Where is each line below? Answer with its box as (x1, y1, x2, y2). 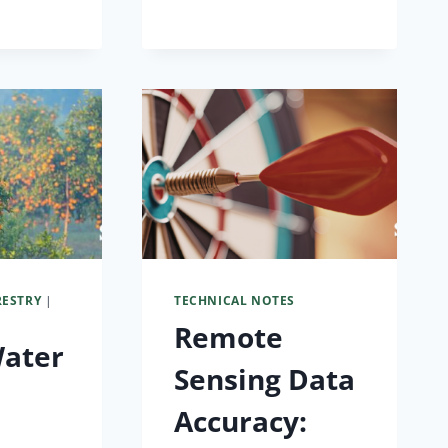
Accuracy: (174, 401, 308, 440)
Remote (174, 317, 284, 356)
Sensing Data (174, 359, 356, 398)
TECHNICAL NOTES (174, 291, 296, 308)
